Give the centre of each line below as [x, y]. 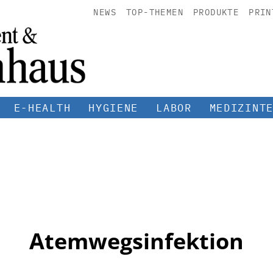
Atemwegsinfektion [136, 241]
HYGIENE [114, 108]
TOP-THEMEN [154, 12]
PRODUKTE [216, 12]
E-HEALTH [42, 108]
